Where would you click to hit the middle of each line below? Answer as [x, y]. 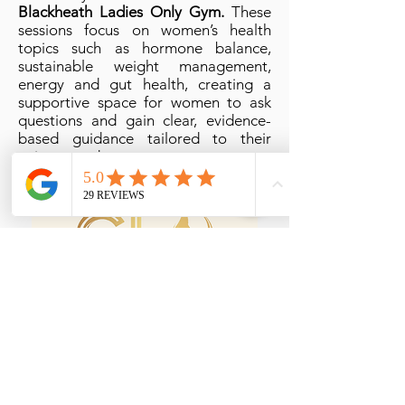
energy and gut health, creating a [145, 84]
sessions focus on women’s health [145, 30]
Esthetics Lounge [145, 348]
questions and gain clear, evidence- [145, 120]
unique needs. [64, 156]
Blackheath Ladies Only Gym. [121, 12]
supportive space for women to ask [145, 102]
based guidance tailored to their [145, 138]
